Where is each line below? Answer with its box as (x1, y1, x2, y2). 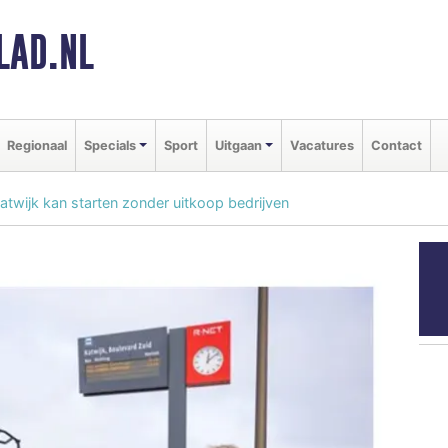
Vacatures (289, 137, 354, 153)
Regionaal (7, 137, 67, 153)
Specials (84, 137, 136, 153)
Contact (370, 137, 422, 153)
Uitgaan (214, 137, 262, 153)
